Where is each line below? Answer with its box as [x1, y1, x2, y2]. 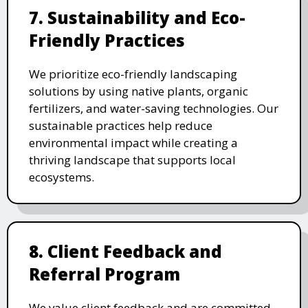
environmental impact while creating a [29, 134, 238, 151]
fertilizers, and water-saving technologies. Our [29, 100, 278, 116]
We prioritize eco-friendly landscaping [29, 65, 237, 82]
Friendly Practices [29, 28, 185, 52]
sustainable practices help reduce [29, 117, 212, 133]
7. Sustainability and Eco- [29, 5, 245, 29]
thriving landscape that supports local [29, 151, 236, 168]
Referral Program [29, 262, 180, 285]
